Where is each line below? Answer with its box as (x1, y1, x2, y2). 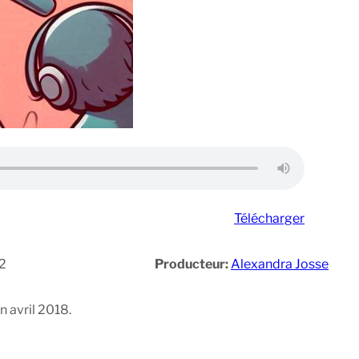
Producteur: (155, 256, 231, 272)
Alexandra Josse (231, 256, 329, 272)
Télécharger (234, 211, 305, 227)
